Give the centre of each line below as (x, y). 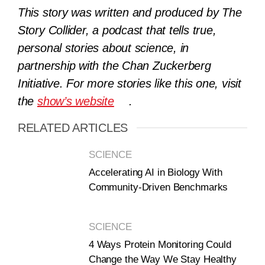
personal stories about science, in (103, 48)
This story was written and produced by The (130, 13)
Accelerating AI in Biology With (155, 172)
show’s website (75, 101)
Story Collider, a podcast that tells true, (117, 30)
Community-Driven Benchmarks (158, 187)
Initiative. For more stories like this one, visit (129, 84)
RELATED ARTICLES (73, 128)
